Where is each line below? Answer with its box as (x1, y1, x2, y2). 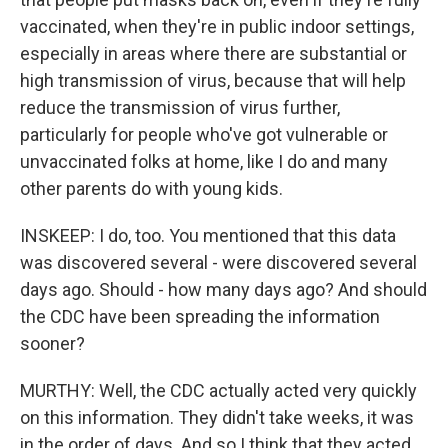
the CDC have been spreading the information (20, 306, 380, 327)
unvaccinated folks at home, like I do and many (20, 151, 388, 172)
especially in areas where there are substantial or (20, 43, 407, 64)
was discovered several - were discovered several (20, 252, 417, 273)
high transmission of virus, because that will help (20, 70, 406, 91)
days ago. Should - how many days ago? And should (20, 279, 427, 300)
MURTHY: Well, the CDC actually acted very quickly (20, 380, 417, 401)
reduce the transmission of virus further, (20, 97, 340, 118)
